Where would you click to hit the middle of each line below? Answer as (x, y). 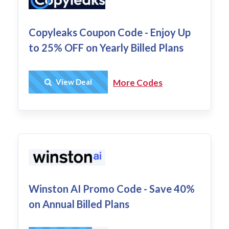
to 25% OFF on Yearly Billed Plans (106, 48)
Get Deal (82, 82)
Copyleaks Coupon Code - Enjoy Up (110, 32)
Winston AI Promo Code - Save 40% (112, 188)
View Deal (73, 82)
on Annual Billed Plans (79, 204)
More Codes (138, 83)
